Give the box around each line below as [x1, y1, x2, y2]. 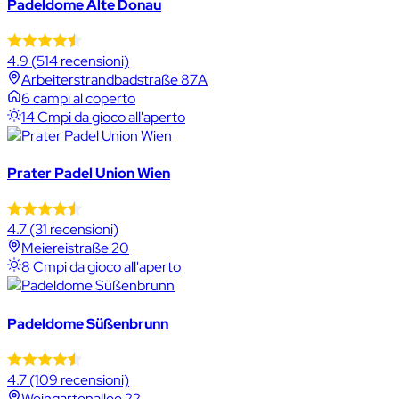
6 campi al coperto [21, 88, 135, 108]
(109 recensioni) [27, 370, 129, 389]
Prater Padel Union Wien [7, 164, 170, 183]
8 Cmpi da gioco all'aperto [21, 257, 181, 277]
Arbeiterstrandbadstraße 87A [21, 69, 208, 89]
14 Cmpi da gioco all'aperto [21, 107, 185, 126]
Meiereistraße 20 [21, 239, 129, 258]
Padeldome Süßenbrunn [7, 313, 168, 333]
